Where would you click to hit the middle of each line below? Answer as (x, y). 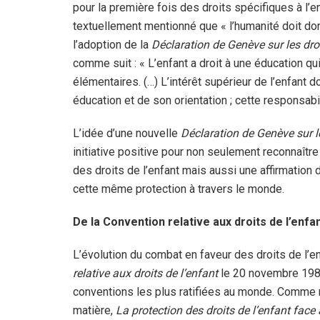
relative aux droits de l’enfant (145, 273)
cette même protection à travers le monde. (179, 189)
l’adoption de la (112, 44)
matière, (94, 310)
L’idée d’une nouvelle (127, 133)
